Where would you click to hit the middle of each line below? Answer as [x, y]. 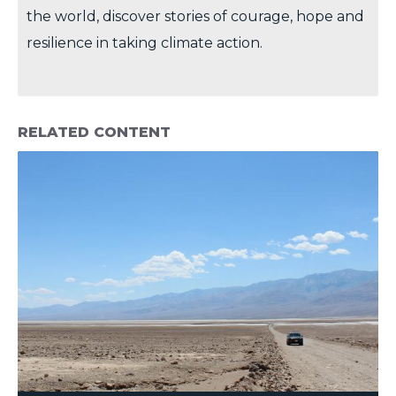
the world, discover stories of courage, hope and [195, 17]
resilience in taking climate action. [145, 43]
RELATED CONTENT [94, 133]
